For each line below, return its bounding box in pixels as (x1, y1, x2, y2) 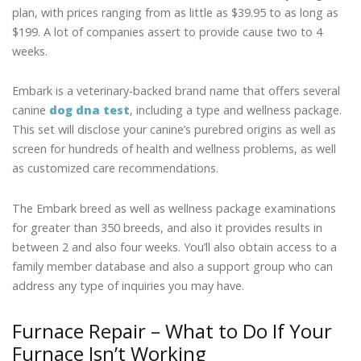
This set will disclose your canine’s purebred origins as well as (12, 122, 336, 138)
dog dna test (49, 102, 130, 118)
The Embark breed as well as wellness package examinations (12, 200, 336, 216)
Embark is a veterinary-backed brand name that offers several (12, 83, 340, 99)
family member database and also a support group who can (12, 258, 333, 274)
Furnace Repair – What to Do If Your (12, 317, 332, 344)
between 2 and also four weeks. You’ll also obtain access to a (12, 239, 337, 255)
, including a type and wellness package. (130, 102, 342, 118)
